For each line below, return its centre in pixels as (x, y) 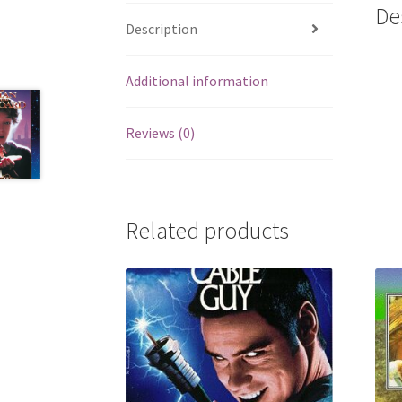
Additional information (197, 80)
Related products (208, 231)
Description (162, 28)
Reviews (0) (161, 132)
